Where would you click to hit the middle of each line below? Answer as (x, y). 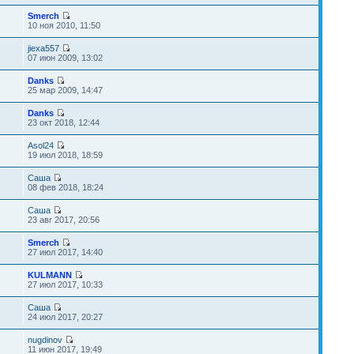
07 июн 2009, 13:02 (65, 58)
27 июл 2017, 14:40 (65, 252)
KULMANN (49, 275)
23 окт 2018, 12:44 (63, 122)
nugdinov (45, 340)
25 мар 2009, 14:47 (65, 90)
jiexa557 (43, 48)
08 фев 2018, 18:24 (65, 187)
